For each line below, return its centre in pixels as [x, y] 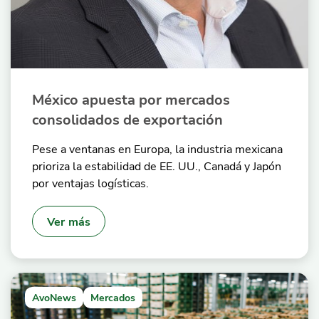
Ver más [69, 221]
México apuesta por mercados [131, 100]
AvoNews [54, 298]
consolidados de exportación [127, 120]
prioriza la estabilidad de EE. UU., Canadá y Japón [157, 166]
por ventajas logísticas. [90, 183]
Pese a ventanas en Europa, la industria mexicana [157, 149]
